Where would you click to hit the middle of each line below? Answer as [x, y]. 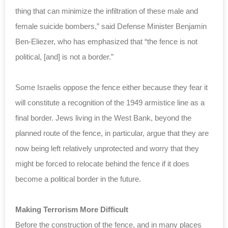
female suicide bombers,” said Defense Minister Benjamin [111, 26]
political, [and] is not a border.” [64, 56]
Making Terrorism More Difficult [72, 209]
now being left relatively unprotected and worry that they [107, 148]
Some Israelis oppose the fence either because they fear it [111, 87]
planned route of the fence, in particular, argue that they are [112, 133]
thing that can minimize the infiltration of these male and [107, 11]
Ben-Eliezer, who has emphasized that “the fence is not [106, 41]
